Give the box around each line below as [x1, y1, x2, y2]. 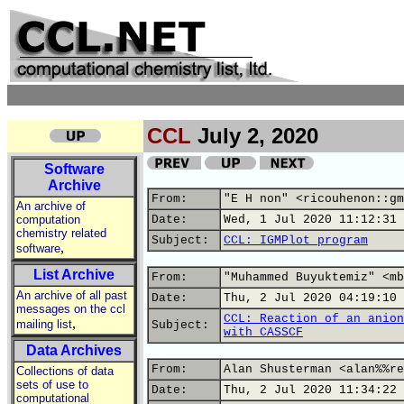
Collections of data [16, 364, 114, 378]
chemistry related [16, 226, 106, 240]
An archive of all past [16, 289, 127, 302]
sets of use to [16, 378, 88, 391]
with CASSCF [224, 326, 303, 339]
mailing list [16, 317, 72, 331]
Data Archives [26, 343, 122, 358]
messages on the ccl [16, 302, 125, 316]
